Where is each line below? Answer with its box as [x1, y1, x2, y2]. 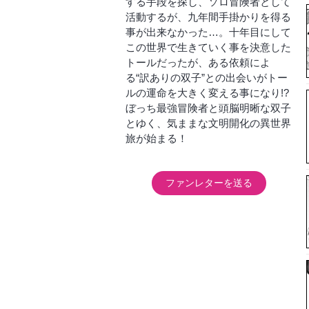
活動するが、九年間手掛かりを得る [126, 10, 291, 23]
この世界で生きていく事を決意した [126, 41, 291, 53]
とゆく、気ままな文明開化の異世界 [126, 117, 291, 129]
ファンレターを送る [166, 177, 252, 188]
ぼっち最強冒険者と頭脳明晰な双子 [126, 101, 291, 114]
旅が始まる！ [126, 132, 188, 144]
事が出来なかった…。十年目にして [126, 26, 291, 38]
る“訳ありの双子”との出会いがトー [126, 71, 288, 83]
